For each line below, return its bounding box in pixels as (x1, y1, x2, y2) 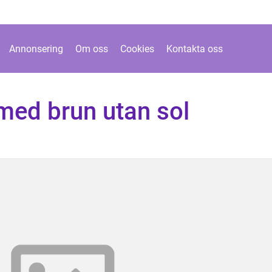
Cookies (120, 42, 154, 55)
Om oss (75, 42, 108, 55)
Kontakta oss (166, 42, 223, 55)
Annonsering (9, 42, 63, 55)
